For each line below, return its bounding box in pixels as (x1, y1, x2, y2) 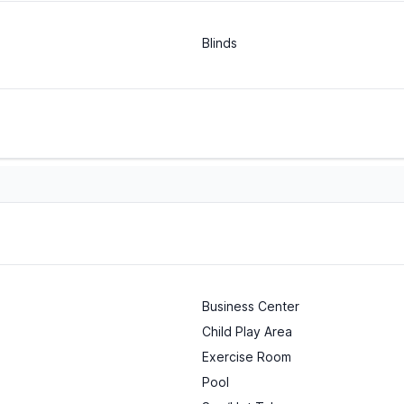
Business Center (202, 298, 299, 315)
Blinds (202, 35, 237, 51)
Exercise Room (202, 349, 291, 365)
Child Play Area (202, 324, 292, 340)
